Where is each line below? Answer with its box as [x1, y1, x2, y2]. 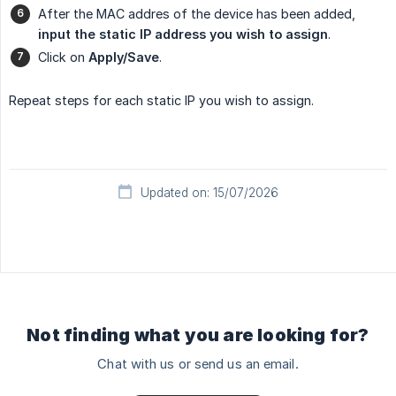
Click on [38, 49, 88, 65]
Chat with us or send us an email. [97, 355, 299, 372]
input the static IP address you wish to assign [38, 26, 328, 42]
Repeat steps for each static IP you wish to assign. [9, 92, 314, 108]
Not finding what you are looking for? [27, 324, 369, 346]
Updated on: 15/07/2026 [141, 185, 278, 200]
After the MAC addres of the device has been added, [38, 5, 355, 21]
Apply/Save [88, 49, 159, 65]
